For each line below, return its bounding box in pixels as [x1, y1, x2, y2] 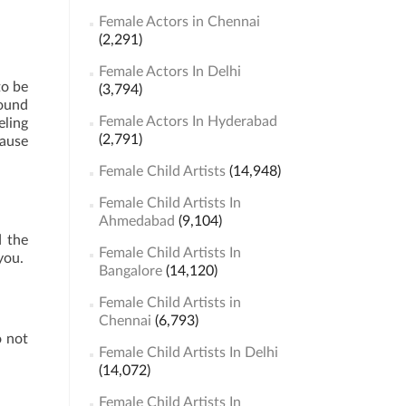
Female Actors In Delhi [98, 64, 241, 79]
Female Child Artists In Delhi [98, 345, 278, 360]
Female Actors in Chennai [98, 14, 260, 29]
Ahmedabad [98, 214, 175, 228]
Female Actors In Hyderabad [98, 114, 277, 129]
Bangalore [98, 264, 162, 278]
